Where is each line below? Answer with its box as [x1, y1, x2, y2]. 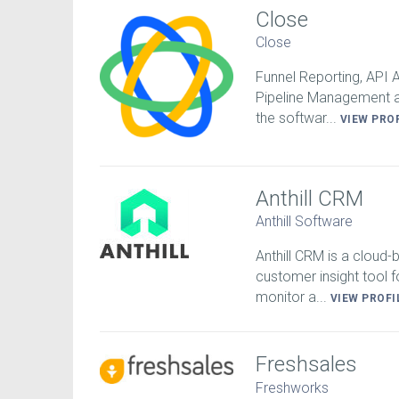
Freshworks [256, 379, 329, 396]
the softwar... [256, 110, 340, 127]
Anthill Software [256, 213, 353, 231]
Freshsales [256, 352, 357, 378]
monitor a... [256, 289, 330, 306]
